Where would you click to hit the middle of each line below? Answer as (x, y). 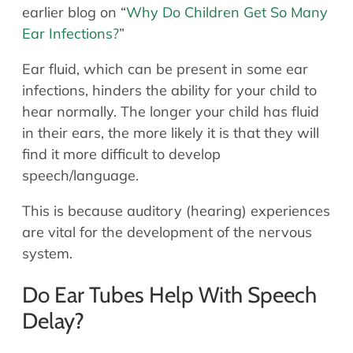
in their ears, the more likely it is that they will (171, 133)
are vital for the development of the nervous (167, 232)
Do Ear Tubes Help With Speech (169, 295)
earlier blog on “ (74, 13)
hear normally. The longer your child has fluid (171, 112)
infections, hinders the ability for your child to (169, 91)
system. (47, 254)
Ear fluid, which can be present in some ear (165, 69)
